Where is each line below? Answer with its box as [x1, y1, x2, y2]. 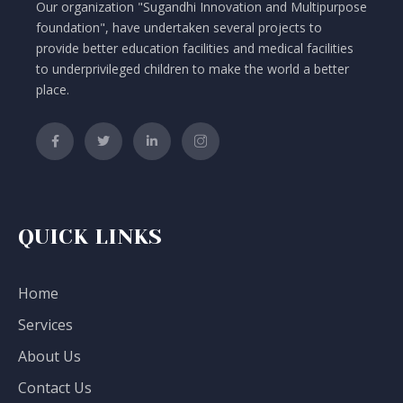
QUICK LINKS [18, 224, 162, 250]
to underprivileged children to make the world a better [36, 60, 349, 78]
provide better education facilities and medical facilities [36, 40, 354, 58]
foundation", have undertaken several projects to [36, 19, 322, 37]
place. [36, 81, 69, 99]
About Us [18, 346, 81, 367]
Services [18, 315, 73, 336]
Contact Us [18, 378, 92, 399]
